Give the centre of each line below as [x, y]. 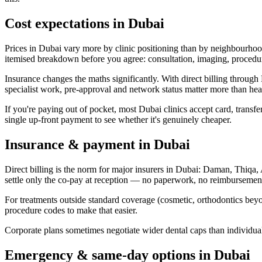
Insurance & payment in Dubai [97, 144]
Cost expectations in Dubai [85, 23]
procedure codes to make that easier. [71, 210]
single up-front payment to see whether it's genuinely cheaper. [118, 119]
